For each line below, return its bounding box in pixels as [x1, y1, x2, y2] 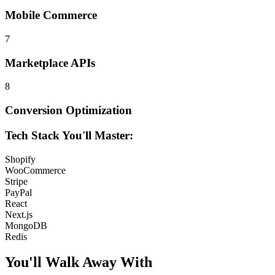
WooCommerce [5, 165, 66, 176]
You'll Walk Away [5, 254, 117, 271]
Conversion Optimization [5, 104, 132, 117]
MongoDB [5, 220, 47, 231]
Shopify [5, 153, 36, 165]
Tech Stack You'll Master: [5, 128, 133, 142]
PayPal [5, 187, 32, 198]
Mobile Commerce [5, 9, 97, 22]
